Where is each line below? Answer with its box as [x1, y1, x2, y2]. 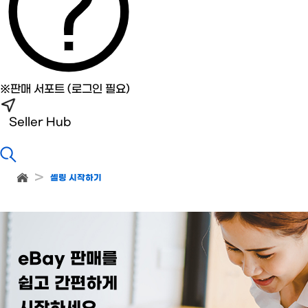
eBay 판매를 [18, 250, 118, 267]
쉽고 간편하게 [18, 274, 118, 291]
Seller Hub [9, 115, 71, 127]
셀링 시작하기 [50, 173, 102, 181]
